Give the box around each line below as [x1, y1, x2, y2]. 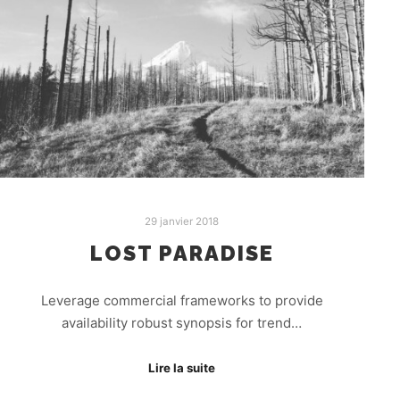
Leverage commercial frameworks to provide [40, 291, 323, 309]
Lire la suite [148, 361, 216, 376]
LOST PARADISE [89, 241, 274, 267]
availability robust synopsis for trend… [62, 313, 303, 331]
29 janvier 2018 [145, 214, 220, 228]
